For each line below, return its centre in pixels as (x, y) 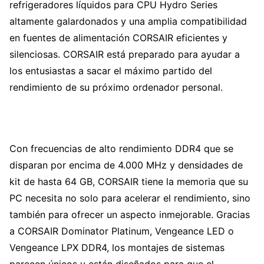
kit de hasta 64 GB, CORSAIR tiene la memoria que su (129, 181)
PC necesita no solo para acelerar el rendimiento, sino (130, 198)
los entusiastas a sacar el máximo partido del (111, 70)
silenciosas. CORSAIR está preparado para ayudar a (125, 54)
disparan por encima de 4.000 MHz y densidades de (126, 165)
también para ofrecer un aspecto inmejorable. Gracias (130, 214)
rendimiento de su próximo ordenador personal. (116, 87)
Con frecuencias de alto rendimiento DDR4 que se (121, 148)
